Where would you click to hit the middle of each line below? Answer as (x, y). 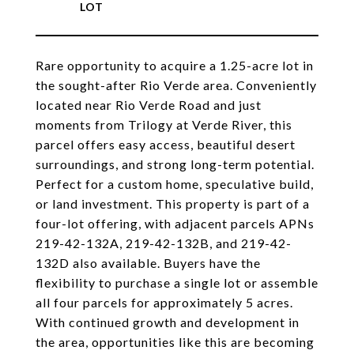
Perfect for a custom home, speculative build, (175, 184)
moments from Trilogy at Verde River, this (164, 124)
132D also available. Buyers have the (148, 263)
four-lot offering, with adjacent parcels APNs (175, 223)
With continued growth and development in (168, 322)
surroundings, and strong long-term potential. (175, 164)
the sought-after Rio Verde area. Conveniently (176, 85)
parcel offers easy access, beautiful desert (166, 144)
